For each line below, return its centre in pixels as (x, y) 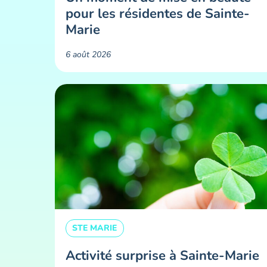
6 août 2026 (88, 55)
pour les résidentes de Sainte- (157, 13)
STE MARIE (94, 228)
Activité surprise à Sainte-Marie (162, 255)
